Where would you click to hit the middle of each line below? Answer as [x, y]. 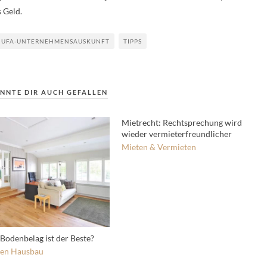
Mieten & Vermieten [159, 147]
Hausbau [27, 251]
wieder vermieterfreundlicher [177, 134]
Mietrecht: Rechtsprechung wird [182, 123]
